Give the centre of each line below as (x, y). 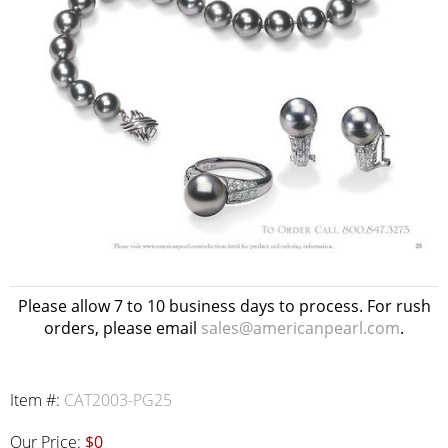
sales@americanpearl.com (300, 328)
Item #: (37, 400)
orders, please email (122, 328)
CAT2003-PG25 (118, 400)
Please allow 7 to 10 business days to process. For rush (224, 306)
